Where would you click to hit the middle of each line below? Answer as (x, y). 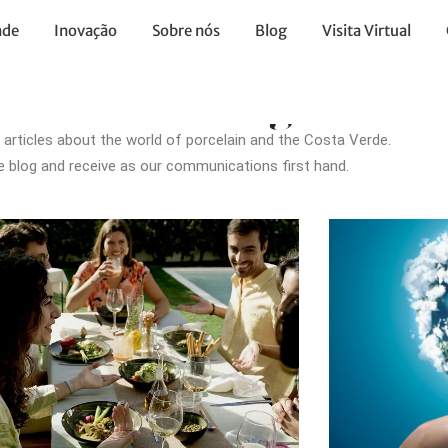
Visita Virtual (366, 30)
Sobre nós (185, 30)
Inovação (85, 30)
